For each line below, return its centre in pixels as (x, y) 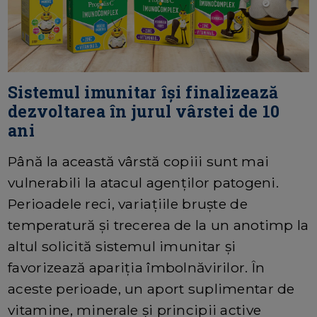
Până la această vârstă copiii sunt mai (139, 161)
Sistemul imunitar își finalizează (143, 92)
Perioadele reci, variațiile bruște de (128, 203)
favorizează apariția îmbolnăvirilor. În (137, 267)
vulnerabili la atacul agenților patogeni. (144, 182)
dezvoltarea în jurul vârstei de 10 (144, 111)
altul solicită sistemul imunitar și (122, 246)
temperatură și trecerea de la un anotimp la (158, 225)
